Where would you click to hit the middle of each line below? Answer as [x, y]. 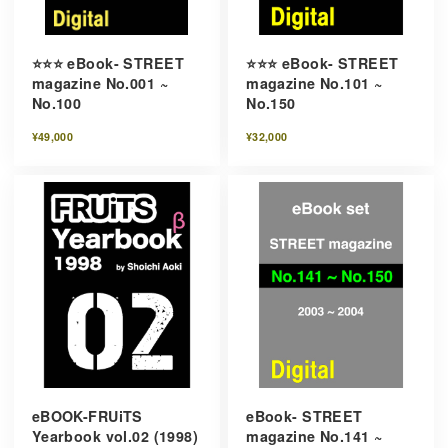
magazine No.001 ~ [99, 82]
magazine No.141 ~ [314, 435]
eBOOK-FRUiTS [87, 415]
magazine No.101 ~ [314, 82]
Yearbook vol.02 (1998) [115, 435]
